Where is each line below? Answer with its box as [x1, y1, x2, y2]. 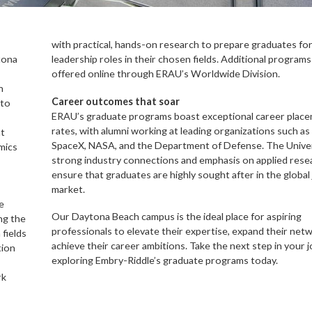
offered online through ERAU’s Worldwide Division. [52, 68, 280, 80]
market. [52, 182, 85, 195]
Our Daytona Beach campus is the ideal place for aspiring [52, 210, 302, 223]
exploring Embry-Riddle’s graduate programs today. [52, 254, 278, 267]
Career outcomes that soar [52, 95, 180, 107]
